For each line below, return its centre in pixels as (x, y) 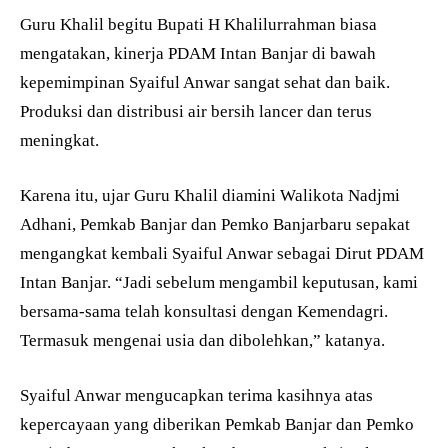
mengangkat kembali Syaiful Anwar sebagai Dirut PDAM (222, 254)
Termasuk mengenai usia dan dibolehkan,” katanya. (202, 341)
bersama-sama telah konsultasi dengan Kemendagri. (204, 312)
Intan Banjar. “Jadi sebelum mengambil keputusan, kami (219, 283)
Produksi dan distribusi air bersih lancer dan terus (196, 112)
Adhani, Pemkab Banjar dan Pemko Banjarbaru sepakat (215, 225)
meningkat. (59, 141)
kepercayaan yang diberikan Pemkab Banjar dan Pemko (217, 425)
